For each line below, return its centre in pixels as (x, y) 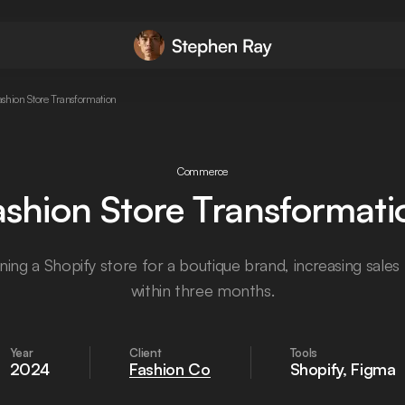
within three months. (202, 291)
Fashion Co (170, 369)
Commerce (202, 172)
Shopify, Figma (343, 369)
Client (146, 353)
